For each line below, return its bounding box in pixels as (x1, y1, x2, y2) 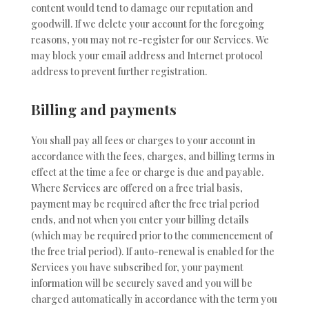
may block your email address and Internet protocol (30, 48, 263, 62)
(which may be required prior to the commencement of (30, 229, 272, 243)
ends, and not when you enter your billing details (30, 213, 249, 227)
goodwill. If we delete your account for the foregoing (30, 17, 264, 30)
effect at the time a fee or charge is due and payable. (30, 166, 263, 179)
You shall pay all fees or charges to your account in (30, 134, 255, 148)
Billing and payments (30, 99, 177, 119)
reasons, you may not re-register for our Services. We (30, 32, 269, 46)
